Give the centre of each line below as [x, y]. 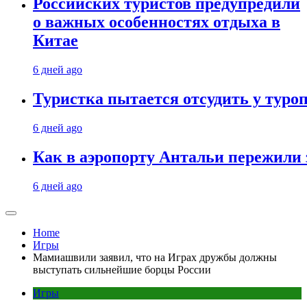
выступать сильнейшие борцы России [122, 270]
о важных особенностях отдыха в [157, 22]
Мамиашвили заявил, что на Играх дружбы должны [155, 257]
